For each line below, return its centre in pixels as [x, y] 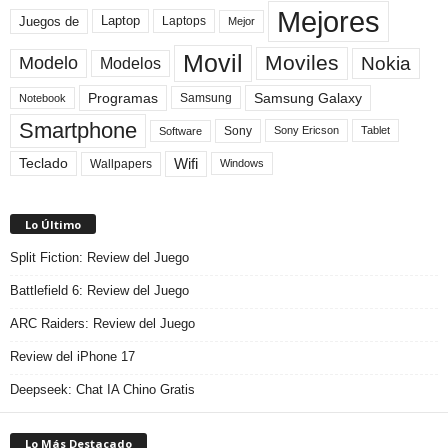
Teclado [43, 163]
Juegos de [49, 21]
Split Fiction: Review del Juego [99, 257]
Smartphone [78, 130]
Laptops [184, 21]
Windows [242, 163]
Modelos [130, 63]
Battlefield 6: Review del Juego [99, 290]
